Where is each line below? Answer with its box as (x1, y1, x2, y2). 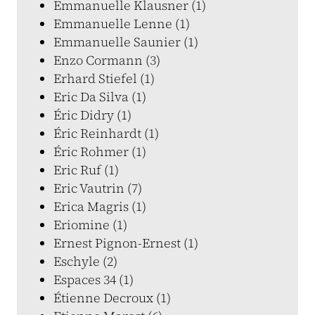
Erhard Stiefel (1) (53, 70, 155, 87)
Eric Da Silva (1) (53, 88, 146, 105)
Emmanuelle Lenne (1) (53, 15, 190, 32)
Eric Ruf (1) (53, 161, 119, 179)
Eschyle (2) (53, 252, 117, 270)
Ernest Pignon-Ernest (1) (53, 234, 198, 252)
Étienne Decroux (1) (53, 289, 171, 307)
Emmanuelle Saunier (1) (53, 33, 198, 51)
